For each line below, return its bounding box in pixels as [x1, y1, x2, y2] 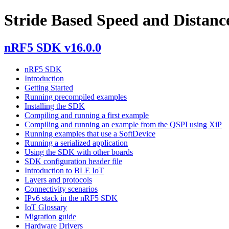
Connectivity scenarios [25, 184, 98, 193]
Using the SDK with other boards [25, 147, 133, 156]
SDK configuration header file [25, 156, 122, 166]
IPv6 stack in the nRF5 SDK [25, 193, 118, 202]
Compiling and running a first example [25, 110, 149, 120]
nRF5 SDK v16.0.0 [4, 40, 101, 54]
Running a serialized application [25, 138, 128, 147]
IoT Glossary [25, 202, 67, 212]
